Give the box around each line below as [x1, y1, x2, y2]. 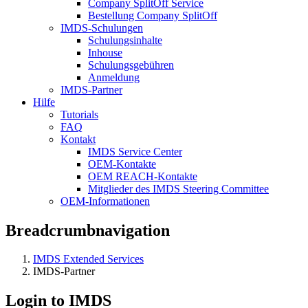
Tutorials [60, 108, 98, 120]
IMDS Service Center [88, 145, 182, 157]
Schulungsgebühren [88, 58, 174, 71]
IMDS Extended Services [33, 253, 144, 265]
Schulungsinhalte [88, 34, 162, 46]
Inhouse [88, 46, 122, 58]
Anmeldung [88, 71, 140, 83]
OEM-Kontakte [88, 157, 156, 170]
